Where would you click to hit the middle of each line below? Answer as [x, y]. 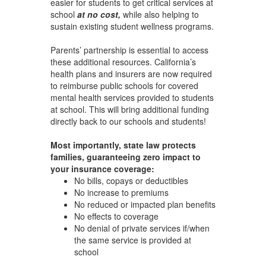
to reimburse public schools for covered [124, 85]
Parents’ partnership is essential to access [129, 50]
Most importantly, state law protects [123, 145]
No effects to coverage [116, 216]
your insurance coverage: [102, 168]
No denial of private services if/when [142, 228]
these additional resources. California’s [123, 61]
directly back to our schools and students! [128, 121]
